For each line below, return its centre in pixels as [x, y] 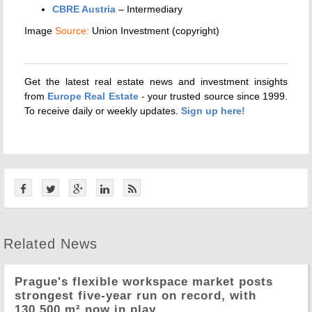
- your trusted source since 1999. [213, 96]
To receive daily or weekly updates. [103, 110]
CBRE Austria [84, 9]
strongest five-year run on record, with [135, 295]
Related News [50, 243]
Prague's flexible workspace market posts [144, 281]
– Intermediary [149, 9]
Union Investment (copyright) [154, 30]
